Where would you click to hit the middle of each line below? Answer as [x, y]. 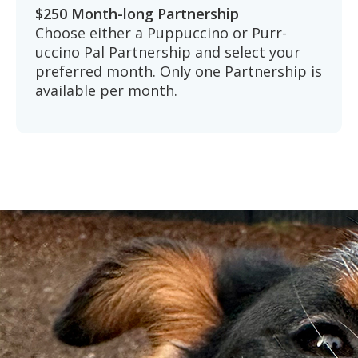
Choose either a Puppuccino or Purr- [161, 32]
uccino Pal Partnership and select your [168, 52]
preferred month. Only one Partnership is [179, 71]
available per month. [106, 90]
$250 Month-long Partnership [137, 13]
